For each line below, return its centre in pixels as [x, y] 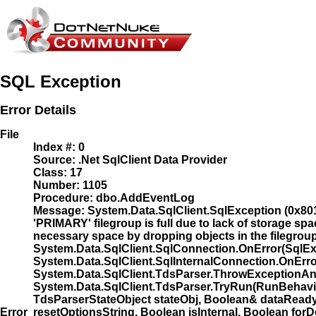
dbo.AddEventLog [144, 198]
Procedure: [63, 198]
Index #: [54, 147]
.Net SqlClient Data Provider [151, 160]
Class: [50, 173]
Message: [59, 211]
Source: [54, 160]
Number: [56, 186]
